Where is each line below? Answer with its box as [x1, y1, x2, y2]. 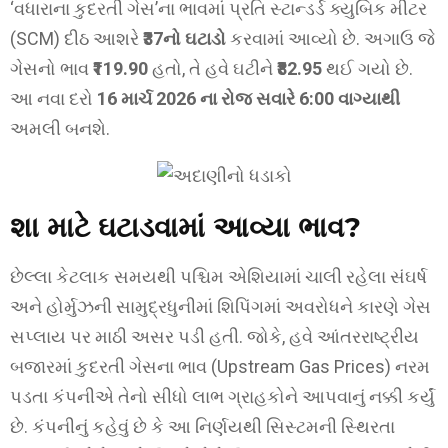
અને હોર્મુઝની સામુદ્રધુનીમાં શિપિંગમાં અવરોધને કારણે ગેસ [10, 295, 431, 317]
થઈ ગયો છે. [322, 57, 413, 79]
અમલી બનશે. [10, 117, 110, 139]
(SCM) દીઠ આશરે [10, 27, 143, 49]
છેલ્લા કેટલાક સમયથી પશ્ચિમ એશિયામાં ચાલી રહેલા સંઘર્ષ [10, 265, 427, 287]
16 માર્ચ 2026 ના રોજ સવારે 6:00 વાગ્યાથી [97, 87, 400, 109]
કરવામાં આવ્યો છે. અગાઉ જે [226, 27, 435, 49]
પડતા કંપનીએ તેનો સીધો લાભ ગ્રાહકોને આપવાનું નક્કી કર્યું [10, 385, 435, 407]
